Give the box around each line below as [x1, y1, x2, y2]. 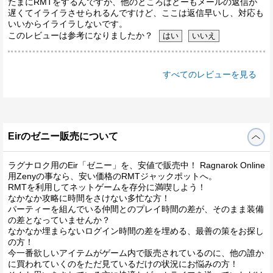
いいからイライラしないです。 [8, 18, 127, 29]
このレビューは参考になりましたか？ [8, 30, 153, 40]
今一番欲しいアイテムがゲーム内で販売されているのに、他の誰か [8, 247, 264, 258]
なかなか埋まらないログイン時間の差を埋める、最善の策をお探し [8, 225, 264, 236]
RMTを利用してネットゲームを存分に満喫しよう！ [8, 182, 206, 192]
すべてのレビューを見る [163, 69, 257, 79]
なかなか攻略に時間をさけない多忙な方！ [8, 193, 170, 203]
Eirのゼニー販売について [8, 131, 118, 142]
